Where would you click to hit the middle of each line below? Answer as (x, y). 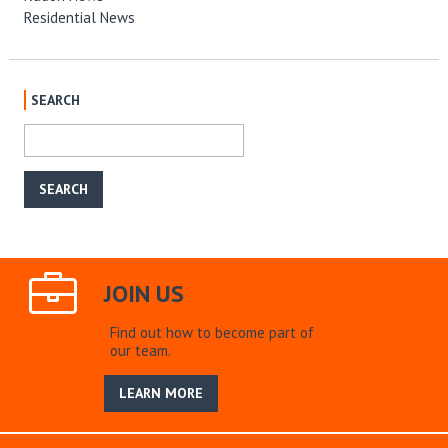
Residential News (79, 18)
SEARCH (55, 100)
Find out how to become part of (211, 333)
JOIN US (144, 294)
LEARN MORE (161, 393)
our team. (140, 351)
